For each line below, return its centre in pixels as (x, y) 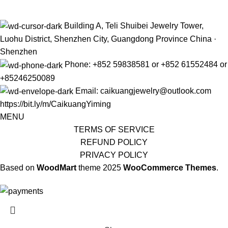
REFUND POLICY (114, 142)
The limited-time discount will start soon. (114, 204)
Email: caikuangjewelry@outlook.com (143, 91)
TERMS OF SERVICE (114, 129)
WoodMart (56, 167)
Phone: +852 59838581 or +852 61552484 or (146, 65)
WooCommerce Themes (170, 167)
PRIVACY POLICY (114, 155)
